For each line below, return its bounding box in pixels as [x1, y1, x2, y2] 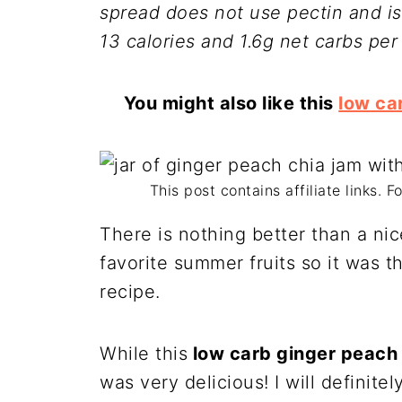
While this [100, 343, 188, 364]
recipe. [100, 281, 161, 302]
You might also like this [123, 92, 339, 114]
